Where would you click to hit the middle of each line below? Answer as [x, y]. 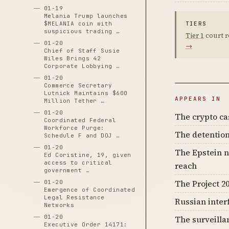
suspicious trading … [82, 31]
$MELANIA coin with [78, 24]
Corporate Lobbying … [82, 66]
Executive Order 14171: [86, 224]
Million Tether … [74, 101]
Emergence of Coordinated [89, 190]
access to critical [78, 163]
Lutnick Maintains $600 [86, 93]
